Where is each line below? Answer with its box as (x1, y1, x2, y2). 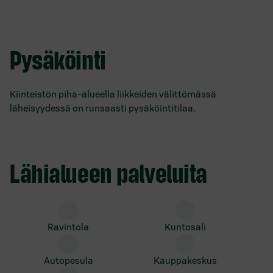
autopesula (49, 254, 93, 266)
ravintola (54, 221, 89, 233)
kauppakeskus (160, 254, 217, 266)
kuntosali (171, 221, 206, 233)
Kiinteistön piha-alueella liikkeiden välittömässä (10, 88, 216, 100)
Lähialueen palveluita (10, 156, 207, 188)
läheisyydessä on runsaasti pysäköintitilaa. (10, 102, 196, 114)
